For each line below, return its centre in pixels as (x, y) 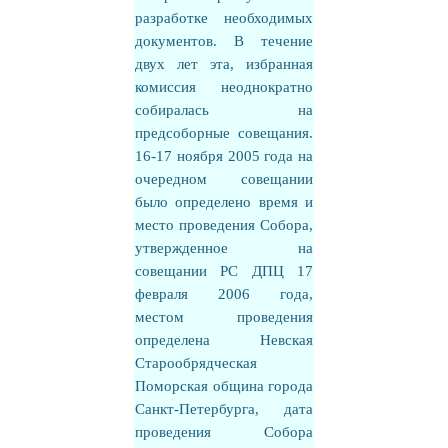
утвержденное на (224, 248)
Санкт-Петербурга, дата (224, 409)
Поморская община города (224, 386)
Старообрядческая (196, 363)
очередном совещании (224, 179)
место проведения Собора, (224, 225)
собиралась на (224, 110)
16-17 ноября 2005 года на (224, 156)
